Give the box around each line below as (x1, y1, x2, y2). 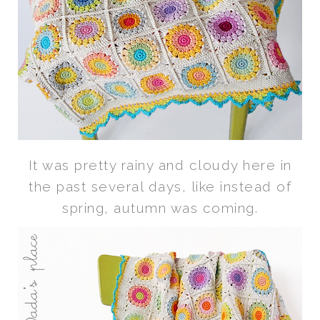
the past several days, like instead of (29, 178, 291, 194)
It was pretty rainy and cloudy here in (28, 156, 292, 173)
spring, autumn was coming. (62, 199, 258, 216)
